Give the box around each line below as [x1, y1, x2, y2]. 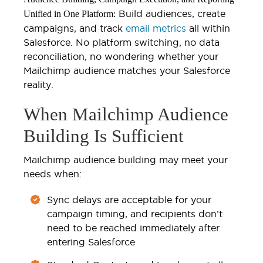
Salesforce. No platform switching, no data [23, 36, 220, 48]
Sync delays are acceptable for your [47, 194, 211, 205]
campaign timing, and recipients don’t [47, 208, 222, 219]
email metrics [126, 22, 186, 33]
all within [186, 22, 230, 33]
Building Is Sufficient [23, 125, 184, 146]
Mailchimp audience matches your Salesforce [23, 65, 230, 76]
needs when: [23, 168, 82, 179]
